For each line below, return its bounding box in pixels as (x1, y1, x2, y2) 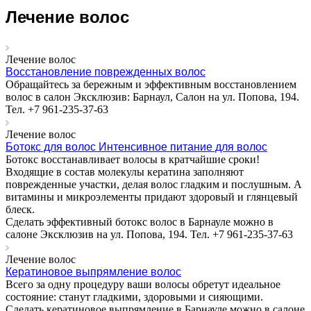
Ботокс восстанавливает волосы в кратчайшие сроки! (6, 153, 260, 165)
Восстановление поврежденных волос (6, 65, 205, 78)
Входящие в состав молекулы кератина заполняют (6, 165, 244, 178)
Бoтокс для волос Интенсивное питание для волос (6, 140, 267, 153)
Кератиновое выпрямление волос (6, 265, 181, 278)
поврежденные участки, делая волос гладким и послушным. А (6, 178, 302, 190)
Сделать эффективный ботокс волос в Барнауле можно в (6, 215, 274, 228)
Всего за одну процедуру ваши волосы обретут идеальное (6, 278, 280, 290)
